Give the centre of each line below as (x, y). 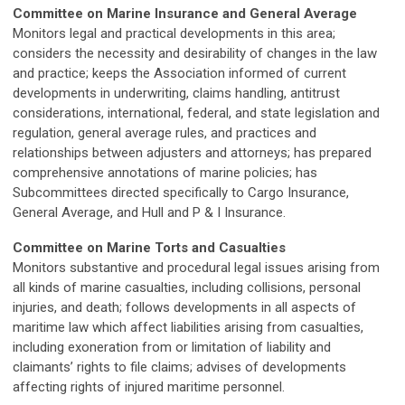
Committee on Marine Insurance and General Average (185, 14)
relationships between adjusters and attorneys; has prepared (192, 153)
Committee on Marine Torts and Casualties (149, 248)
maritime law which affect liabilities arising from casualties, (188, 327)
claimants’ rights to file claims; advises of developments (179, 367)
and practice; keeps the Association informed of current (179, 73)
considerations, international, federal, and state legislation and (196, 113)
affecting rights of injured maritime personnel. (149, 387)
